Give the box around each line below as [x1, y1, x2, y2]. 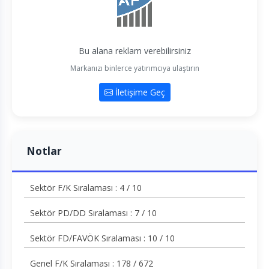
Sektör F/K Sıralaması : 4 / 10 [30, 182, 142, 194]
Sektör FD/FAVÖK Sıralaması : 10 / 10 [30, 232, 175, 244]
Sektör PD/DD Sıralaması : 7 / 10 [30, 207, 157, 219]
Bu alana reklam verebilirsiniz [78, 45, 191, 57]
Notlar [26, 144, 62, 159]
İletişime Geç [112, 86, 165, 98]
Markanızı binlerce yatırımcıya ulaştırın [70, 63, 199, 74]
